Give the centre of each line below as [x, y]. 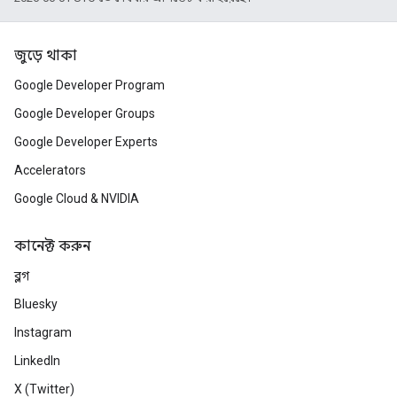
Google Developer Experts [86, 142]
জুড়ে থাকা [46, 56]
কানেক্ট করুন [52, 246]
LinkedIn [37, 361]
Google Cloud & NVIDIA [77, 198]
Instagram [43, 332]
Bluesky [36, 304]
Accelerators [50, 170]
